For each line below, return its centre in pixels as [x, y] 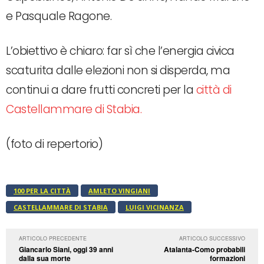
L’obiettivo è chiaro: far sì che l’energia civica [120, 51]
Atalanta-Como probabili [204, 250]
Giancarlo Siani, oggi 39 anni [66, 250]
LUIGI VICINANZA [155, 207]
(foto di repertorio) [54, 144]
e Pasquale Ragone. [59, 16]
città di [212, 90]
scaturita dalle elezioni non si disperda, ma [118, 71]
